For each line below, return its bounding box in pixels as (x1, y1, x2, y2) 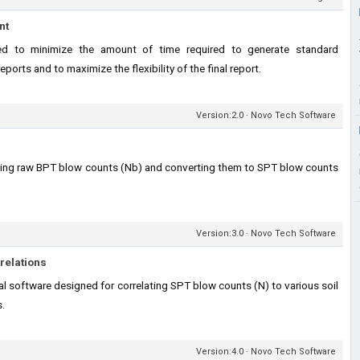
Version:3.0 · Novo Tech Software (196, 228, 336, 239)
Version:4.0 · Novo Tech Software (196, 346, 336, 357)
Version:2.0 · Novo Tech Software (196, 110, 336, 121)
